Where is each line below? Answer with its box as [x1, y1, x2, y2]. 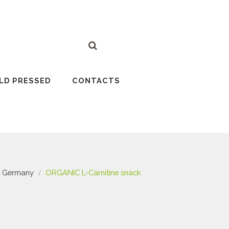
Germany [2, 168, 34, 177]
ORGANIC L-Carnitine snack [45, 168, 141, 177]
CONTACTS [72, 76, 121, 85]
